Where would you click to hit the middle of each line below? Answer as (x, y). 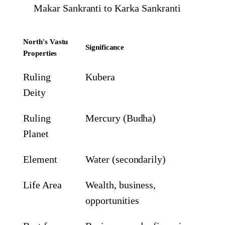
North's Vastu (46, 41)
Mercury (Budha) (121, 118)
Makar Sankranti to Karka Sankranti (107, 8)
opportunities (113, 200)
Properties (40, 53)
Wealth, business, (121, 185)
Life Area (42, 185)
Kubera (100, 77)
